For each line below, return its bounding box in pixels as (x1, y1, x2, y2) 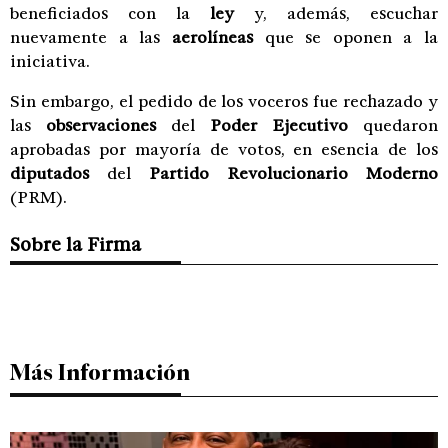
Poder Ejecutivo (210, 114, 348, 136)
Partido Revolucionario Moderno (149, 162, 438, 184)
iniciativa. (10, 50, 90, 72)
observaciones (46, 114, 156, 136)
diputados (10, 162, 89, 184)
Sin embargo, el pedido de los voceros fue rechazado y (10, 90, 438, 112)
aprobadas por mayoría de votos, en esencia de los (10, 138, 438, 160)
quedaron (348, 114, 438, 136)
